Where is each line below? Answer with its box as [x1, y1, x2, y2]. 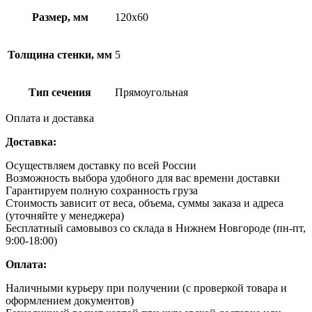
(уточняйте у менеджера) [6, 209, 124, 221]
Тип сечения [29, 86, 91, 98]
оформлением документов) [6, 294, 134, 306]
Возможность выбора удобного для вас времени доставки [6, 171, 280, 184]
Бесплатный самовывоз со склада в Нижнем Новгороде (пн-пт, [6, 221, 306, 234]
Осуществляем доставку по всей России [6, 159, 196, 171]
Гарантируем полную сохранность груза [6, 184, 198, 196]
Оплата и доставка [6, 111, 94, 124]
